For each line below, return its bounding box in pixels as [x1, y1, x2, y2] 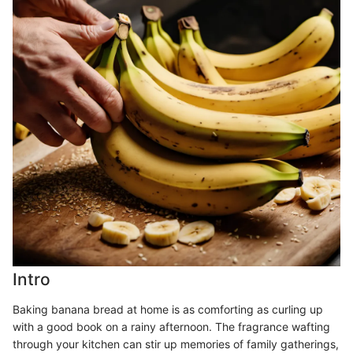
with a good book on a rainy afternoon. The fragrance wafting [13, 319, 330, 333]
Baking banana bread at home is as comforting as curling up [13, 302, 323, 316]
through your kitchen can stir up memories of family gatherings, [13, 336, 339, 351]
